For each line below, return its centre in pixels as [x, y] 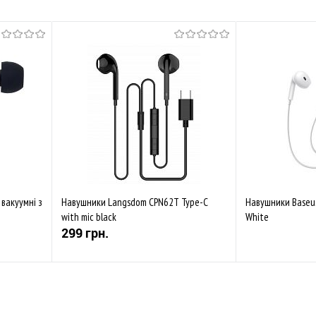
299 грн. [85, 233]
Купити [153, 284]
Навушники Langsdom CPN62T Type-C [135, 202]
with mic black [89, 217]
